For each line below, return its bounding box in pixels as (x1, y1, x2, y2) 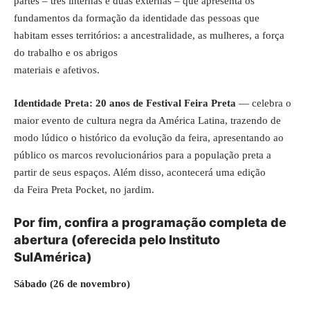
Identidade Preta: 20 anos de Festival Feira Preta (14, 97, 236, 109)
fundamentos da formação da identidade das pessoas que (14, 12, 259, 24)
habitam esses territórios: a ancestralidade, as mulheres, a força (14, 30, 284, 41)
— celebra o (239, 97, 291, 109)
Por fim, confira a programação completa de (14, 215, 286, 230)
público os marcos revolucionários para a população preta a (14, 149, 271, 161)
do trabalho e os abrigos (14, 47, 118, 58)
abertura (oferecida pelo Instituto (14, 232, 220, 247)
